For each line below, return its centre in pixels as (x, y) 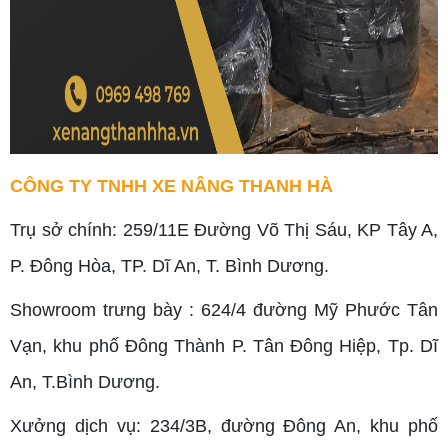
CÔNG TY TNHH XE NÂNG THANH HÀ (171, 186)
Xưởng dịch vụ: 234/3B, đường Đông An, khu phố (224, 426)
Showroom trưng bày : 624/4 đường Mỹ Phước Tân (224, 310)
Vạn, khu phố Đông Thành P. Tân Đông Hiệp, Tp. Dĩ (224, 346)
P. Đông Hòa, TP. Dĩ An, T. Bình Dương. (169, 266)
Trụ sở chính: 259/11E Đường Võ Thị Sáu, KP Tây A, (224, 230)
